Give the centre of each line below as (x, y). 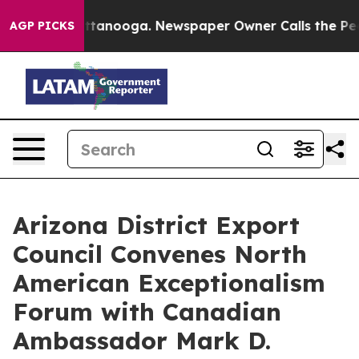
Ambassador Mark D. (142, 341)
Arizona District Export (156, 225)
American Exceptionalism (169, 283)
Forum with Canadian (147, 312)
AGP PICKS (42, 26)
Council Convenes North (160, 254)
